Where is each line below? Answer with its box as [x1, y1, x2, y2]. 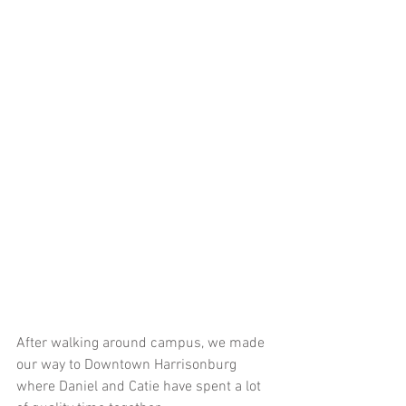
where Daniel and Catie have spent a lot [16, 377, 265, 396]
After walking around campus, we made [16, 333, 268, 353]
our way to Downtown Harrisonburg [16, 355, 240, 374]
